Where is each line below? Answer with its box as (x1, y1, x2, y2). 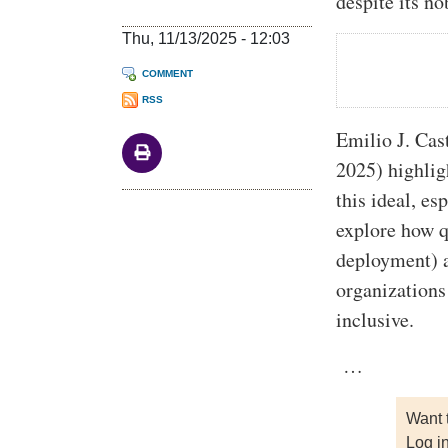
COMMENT (142, 68, 193, 80)
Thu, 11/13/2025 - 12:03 (122, 30, 290, 48)
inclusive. (336, 306, 415, 334)
